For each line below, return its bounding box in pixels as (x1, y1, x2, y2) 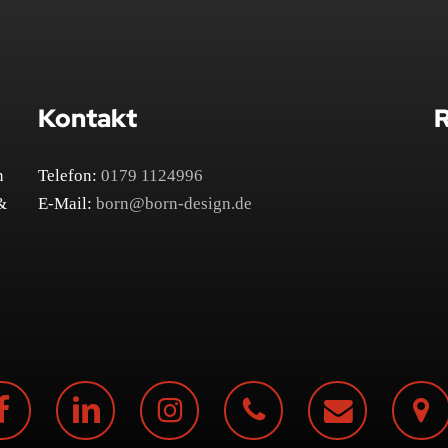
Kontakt (38, 102, 138, 136)
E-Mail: (38, 193, 97, 213)
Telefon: (38, 165, 102, 185)
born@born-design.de (96, 193, 253, 213)
